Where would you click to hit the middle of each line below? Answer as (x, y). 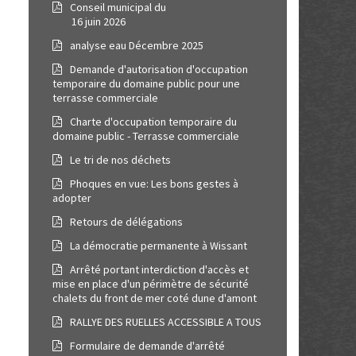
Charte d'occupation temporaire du (152, 122)
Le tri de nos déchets (119, 160)
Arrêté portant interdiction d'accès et (158, 269)
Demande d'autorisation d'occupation (158, 69)
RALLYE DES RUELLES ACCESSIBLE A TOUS (164, 322)
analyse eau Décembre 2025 (135, 45)
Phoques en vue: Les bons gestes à (153, 184)
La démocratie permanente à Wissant (157, 246)
